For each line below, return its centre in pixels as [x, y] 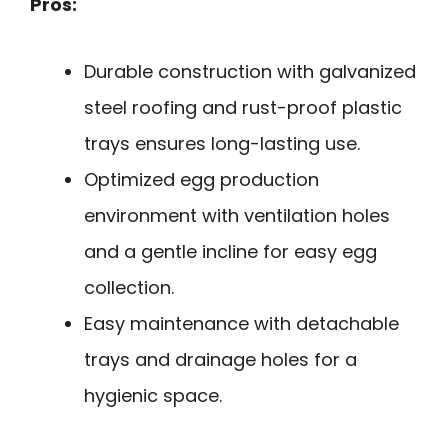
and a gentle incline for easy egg [230, 251]
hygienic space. [153, 395]
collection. [129, 287]
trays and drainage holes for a [220, 359]
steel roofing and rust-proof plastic [243, 107]
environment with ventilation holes [237, 215]
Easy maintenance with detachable [241, 323]
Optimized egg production [201, 179]
